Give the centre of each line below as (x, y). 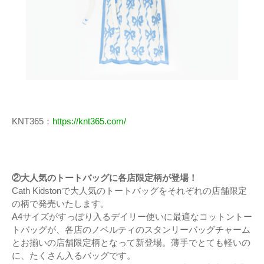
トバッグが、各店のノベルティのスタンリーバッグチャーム (131, 230)
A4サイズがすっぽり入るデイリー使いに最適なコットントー (132, 217)
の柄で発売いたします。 (60, 204)
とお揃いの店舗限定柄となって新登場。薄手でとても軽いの (131, 243)
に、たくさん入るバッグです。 (74, 256)
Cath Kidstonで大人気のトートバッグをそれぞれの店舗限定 (129, 191)
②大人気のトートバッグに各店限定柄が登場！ (105, 178)
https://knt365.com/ (89, 121)
